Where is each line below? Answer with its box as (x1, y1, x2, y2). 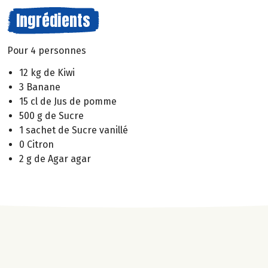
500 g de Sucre (19, 109, 84, 121)
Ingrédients (16, 8, 90, 32)
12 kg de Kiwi (19, 66, 75, 78)
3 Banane (19, 81, 60, 93)
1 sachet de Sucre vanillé (19, 124, 128, 136)
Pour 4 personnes (7, 45, 86, 56)
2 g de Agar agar (19, 153, 91, 165)
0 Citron (19, 138, 54, 150)
